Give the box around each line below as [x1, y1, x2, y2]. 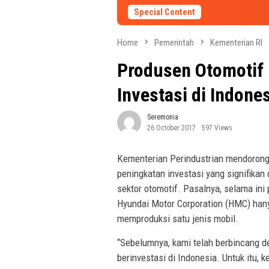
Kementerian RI [210, 37, 262, 48]
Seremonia [147, 113, 178, 122]
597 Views [202, 124, 232, 133]
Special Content [134, 7, 195, 17]
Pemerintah [154, 37, 194, 48]
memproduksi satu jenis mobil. [117, 213, 238, 225]
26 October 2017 [147, 124, 196, 133]
